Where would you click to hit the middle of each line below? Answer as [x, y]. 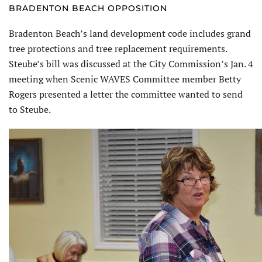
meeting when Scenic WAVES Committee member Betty [125, 79]
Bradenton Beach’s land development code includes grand [130, 34]
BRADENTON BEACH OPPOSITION [88, 8]
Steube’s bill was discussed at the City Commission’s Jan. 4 [131, 64]
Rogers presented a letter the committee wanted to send [126, 94]
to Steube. [30, 110]
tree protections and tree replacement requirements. [118, 49]
